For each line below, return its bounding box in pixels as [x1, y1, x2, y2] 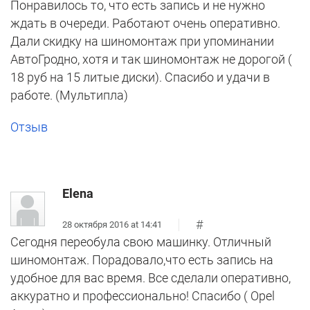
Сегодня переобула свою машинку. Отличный [10, 235, 271, 250]
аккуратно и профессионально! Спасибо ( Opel [10, 289, 275, 304]
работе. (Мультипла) [10, 88, 128, 103]
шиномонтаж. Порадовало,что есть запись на [10, 253, 273, 268]
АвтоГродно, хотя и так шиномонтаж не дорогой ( [10, 52, 292, 67]
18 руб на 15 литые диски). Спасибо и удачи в [10, 70, 270, 85]
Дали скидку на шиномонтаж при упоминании [10, 34, 274, 49]
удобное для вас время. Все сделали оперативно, [10, 271, 291, 286]
